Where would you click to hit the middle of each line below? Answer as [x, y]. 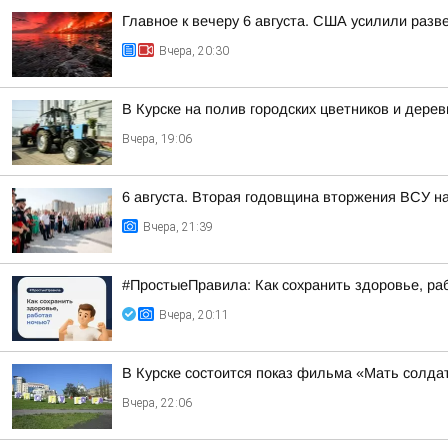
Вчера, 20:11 [194, 315]
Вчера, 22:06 [157, 403]
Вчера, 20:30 [194, 51]
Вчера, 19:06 [157, 139]
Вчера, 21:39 [178, 227]
